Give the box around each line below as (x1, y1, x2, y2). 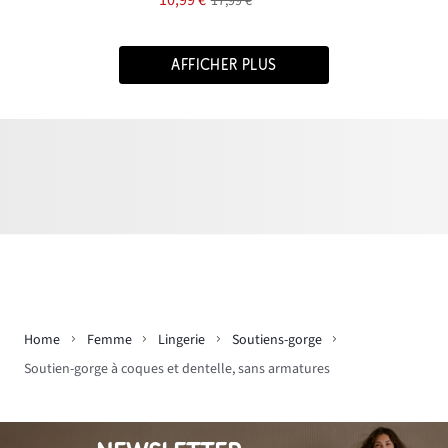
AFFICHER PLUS (171, 56, 277, 75)
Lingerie (158, 329, 205, 350)
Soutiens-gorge (231, 329, 322, 350)
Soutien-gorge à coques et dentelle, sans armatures (24, 358, 330, 379)
